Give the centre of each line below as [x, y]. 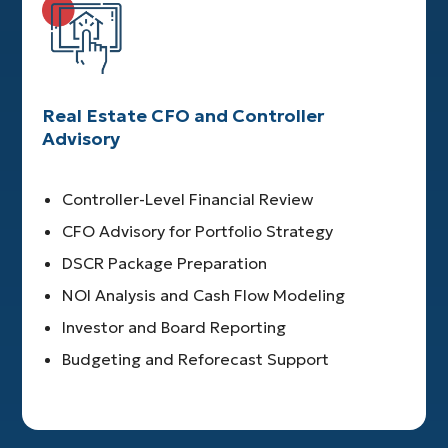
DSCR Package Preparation [165, 262]
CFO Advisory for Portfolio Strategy [198, 230]
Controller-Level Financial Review [188, 198]
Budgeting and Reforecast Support [196, 358]
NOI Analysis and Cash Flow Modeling [204, 294]
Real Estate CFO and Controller [183, 115]
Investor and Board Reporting [174, 326]
